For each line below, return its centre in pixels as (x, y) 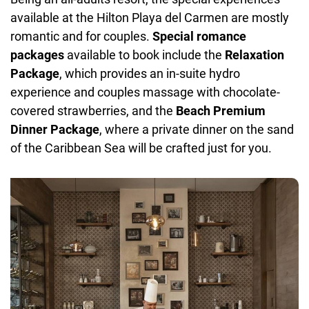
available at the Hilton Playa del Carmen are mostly (150, 17)
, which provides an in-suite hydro (150, 73)
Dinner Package (55, 129)
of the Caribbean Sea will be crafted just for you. (141, 148)
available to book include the (144, 54)
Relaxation (255, 54)
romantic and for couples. (81, 36)
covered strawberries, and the (93, 110)
